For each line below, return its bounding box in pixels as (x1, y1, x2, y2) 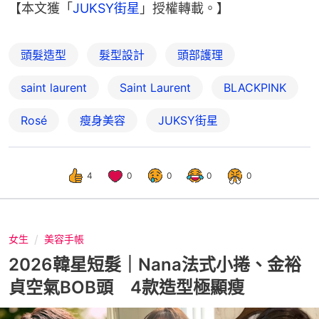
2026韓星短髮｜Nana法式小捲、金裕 (9, 253, 301, 275)
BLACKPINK (224, 80, 286, 95)
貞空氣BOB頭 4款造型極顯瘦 (9, 276, 244, 298)
